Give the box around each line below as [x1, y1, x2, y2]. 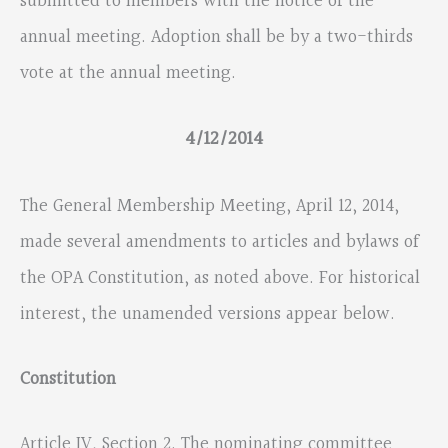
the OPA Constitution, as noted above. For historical [20, 263, 420, 293]
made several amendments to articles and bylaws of [20, 227, 419, 257]
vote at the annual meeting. [20, 58, 236, 88]
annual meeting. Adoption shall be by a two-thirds [20, 22, 413, 52]
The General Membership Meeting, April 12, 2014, [20, 191, 399, 221]
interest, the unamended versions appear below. [20, 299, 395, 329]
